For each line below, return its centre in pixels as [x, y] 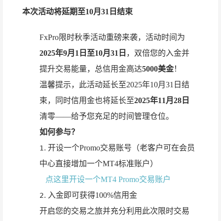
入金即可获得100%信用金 [92, 195]
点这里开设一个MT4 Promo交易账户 [108, 179]
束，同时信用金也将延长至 [87, 100]
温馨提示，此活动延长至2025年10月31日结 [114, 84]
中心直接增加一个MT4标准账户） [99, 163]
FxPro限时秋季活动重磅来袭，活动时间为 [112, 37]
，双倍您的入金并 [158, 53]
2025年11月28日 [162, 100]
